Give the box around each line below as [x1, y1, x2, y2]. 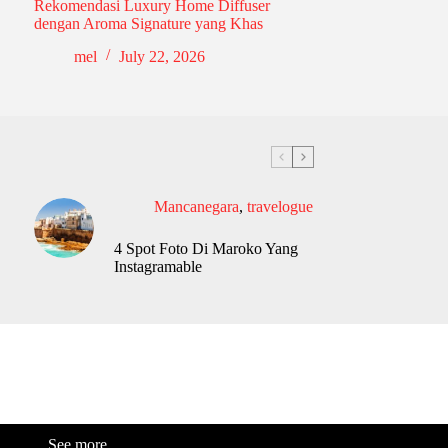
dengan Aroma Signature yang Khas [33, 15, 263, 33]
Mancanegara [153, 197, 239, 215]
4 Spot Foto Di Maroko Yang [113, 239, 298, 257]
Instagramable [113, 257, 202, 275]
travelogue [246, 197, 313, 215]
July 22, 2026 [118, 47, 205, 65]
